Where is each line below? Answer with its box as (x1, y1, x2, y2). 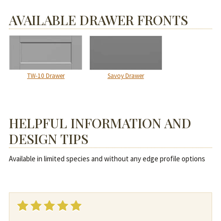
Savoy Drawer (107, 71, 144, 80)
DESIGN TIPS (8, 129, 88, 147)
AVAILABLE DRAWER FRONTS (8, 11, 188, 29)
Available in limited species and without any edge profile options (8, 153, 205, 163)
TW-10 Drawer (27, 71, 65, 80)
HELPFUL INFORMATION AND (8, 113, 191, 132)
